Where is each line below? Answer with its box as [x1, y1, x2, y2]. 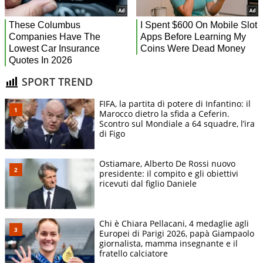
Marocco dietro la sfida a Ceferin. [99, 107, 230, 119]
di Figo [99, 127, 125, 139]
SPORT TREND [19, 75, 93, 89]
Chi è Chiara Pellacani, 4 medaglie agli [99, 218, 249, 230]
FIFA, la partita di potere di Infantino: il [99, 97, 251, 109]
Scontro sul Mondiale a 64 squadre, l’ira [99, 117, 255, 129]
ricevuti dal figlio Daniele [99, 177, 197, 189]
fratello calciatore [99, 248, 168, 259]
